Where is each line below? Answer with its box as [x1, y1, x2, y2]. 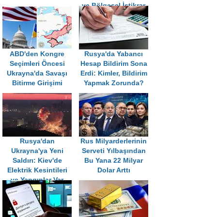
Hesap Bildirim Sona [80, 60, 147, 67]
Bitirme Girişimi [12, 79, 62, 87]
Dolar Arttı [97, 166, 130, 174]
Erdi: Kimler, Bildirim [80, 69, 147, 77]
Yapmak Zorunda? [83, 79, 144, 87]
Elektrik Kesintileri [7, 166, 67, 174]
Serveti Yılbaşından [81, 147, 146, 155]
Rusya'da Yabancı [84, 50, 143, 58]
